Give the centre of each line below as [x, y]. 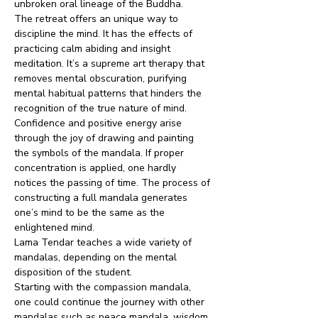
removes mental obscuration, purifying [102, 78]
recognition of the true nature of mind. [100, 108]
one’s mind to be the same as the [91, 212]
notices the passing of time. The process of [114, 182]
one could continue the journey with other [111, 302]
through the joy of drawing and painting [105, 138]
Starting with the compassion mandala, [104, 287]
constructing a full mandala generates [102, 197]
